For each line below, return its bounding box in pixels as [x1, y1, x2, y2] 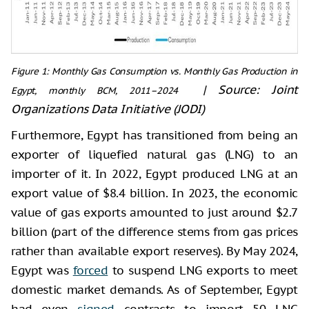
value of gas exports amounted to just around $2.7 [11, 204, 298, 220]
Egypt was [11, 262, 73, 278]
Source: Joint [218, 81, 299, 97]
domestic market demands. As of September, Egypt [11, 281, 298, 297]
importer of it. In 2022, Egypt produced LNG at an [11, 166, 298, 181]
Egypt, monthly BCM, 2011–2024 [11, 83, 178, 97]
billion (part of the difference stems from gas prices [11, 223, 298, 239]
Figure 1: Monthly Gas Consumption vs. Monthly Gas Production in [11, 64, 298, 77]
